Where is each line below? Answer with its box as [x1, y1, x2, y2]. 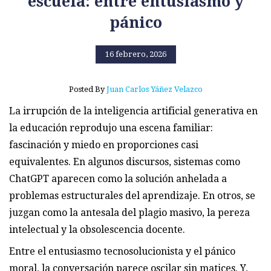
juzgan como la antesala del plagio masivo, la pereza [9, 206, 250, 218]
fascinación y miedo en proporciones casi [9, 139, 198, 151]
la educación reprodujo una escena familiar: [9, 122, 213, 134]
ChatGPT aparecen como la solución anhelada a [9, 172, 227, 184]
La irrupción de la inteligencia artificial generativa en [9, 105, 258, 117]
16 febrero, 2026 [105, 50, 166, 59]
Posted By [68, 84, 106, 94]
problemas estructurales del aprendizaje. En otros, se [9, 189, 255, 201]
